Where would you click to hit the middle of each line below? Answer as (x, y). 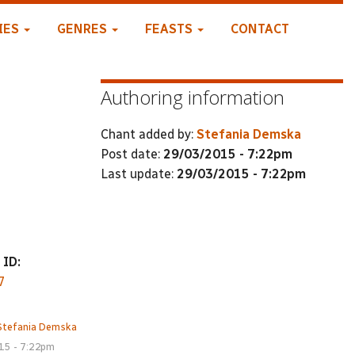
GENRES (83, 29)
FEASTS (170, 29)
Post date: (132, 154)
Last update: (139, 174)
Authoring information (193, 97)
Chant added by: (149, 134)
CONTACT (260, 29)
